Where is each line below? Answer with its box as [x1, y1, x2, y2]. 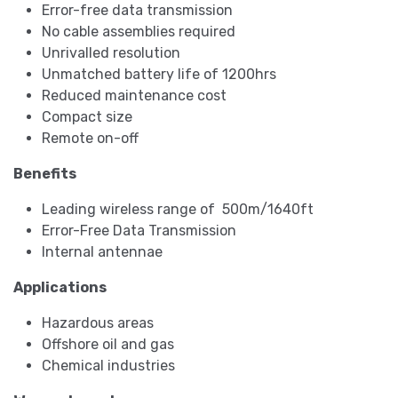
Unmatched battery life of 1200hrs [42, 66, 276, 84]
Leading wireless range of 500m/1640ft [42, 201, 314, 219]
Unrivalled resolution [42, 44, 180, 62]
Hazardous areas [42, 314, 154, 332]
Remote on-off [42, 130, 139, 147]
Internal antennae [42, 243, 163, 261]
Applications [13, 279, 109, 297]
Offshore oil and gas [42, 336, 174, 354]
